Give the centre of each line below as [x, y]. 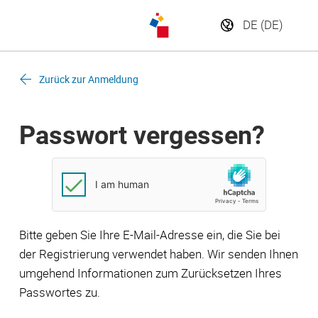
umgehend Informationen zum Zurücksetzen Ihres [150, 273]
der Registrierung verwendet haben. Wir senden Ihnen [159, 254]
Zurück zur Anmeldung [89, 79]
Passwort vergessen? [142, 136]
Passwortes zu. [60, 292]
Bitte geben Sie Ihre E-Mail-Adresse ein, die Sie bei [150, 235]
